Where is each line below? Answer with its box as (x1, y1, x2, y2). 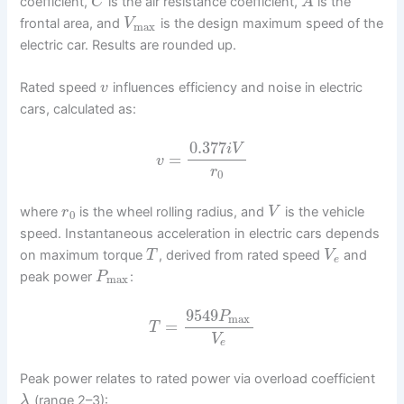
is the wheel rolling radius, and (76, 203, 269, 220)
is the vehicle (280, 203, 364, 220)
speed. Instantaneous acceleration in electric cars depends (20, 225, 381, 242)
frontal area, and (20, 15, 124, 32)
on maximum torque (20, 246, 147, 263)
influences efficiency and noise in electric (109, 79, 363, 96)
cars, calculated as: (20, 101, 137, 118)
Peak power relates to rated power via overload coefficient (20, 370, 376, 387)
